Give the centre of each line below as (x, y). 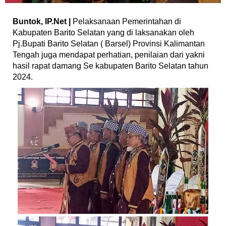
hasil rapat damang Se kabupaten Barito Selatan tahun (110, 66)
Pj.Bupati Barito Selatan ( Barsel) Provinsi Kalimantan (109, 43)
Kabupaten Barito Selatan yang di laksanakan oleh (103, 32)
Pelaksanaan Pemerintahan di (126, 21)
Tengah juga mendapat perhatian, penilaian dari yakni (109, 54)
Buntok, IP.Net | (42, 21)
